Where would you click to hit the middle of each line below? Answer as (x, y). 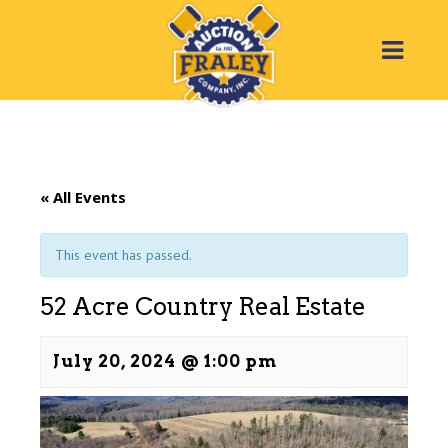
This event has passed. (123, 255)
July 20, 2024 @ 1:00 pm (165, 361)
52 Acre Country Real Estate (203, 306)
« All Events (83, 197)
